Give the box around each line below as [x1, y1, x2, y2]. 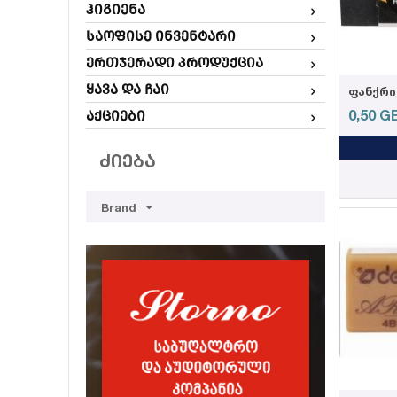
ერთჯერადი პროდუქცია [86, 54, 263, 71]
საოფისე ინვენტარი [86, 27, 236, 44]
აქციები [86, 107, 145, 124]
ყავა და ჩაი [86, 81, 169, 97]
